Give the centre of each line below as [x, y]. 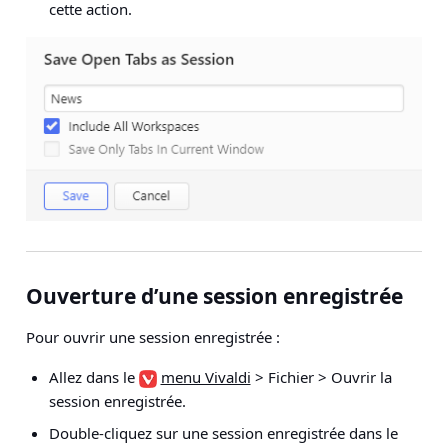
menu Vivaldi [205, 377]
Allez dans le [93, 377]
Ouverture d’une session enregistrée [214, 296]
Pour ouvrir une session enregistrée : [153, 337]
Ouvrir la [361, 377]
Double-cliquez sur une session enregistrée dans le [223, 433]
